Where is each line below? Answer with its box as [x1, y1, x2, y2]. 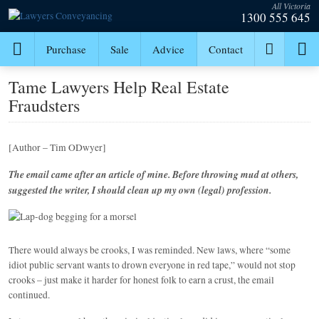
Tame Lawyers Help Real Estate [9, 75, 229, 98]
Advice [152, 41, 185, 56]
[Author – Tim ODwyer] [9, 141, 106, 154]
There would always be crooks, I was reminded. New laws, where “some [9, 244, 291, 256]
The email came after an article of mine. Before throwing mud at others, [9, 167, 298, 181]
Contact [208, 41, 243, 56]
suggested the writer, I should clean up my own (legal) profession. [9, 183, 275, 197]
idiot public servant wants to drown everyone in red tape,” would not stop [9, 258, 296, 271]
